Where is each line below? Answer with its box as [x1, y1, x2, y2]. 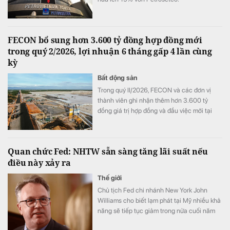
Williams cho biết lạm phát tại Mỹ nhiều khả [98, 197, 221, 205]
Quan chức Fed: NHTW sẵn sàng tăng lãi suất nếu [8, 146, 208, 158]
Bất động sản [98, 74, 137, 82]
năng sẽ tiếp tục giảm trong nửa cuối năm [98, 207, 215, 215]
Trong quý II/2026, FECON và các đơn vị [98, 86, 211, 94]
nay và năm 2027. [98, 217, 147, 225]
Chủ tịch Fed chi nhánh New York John [98, 186, 207, 195]
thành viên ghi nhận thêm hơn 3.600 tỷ [98, 97, 208, 105]
